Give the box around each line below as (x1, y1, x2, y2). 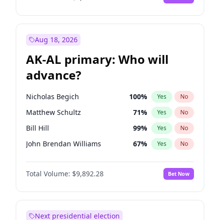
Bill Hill (26, 123, 49, 133)
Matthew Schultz (26, 108, 81, 117)
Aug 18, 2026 (35, 35, 78, 44)
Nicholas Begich (26, 92, 79, 101)
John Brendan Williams (26, 139, 101, 148)
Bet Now (167, 170, 190, 177)
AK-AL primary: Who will (26, 51, 168, 67)
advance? (26, 67, 81, 83)
